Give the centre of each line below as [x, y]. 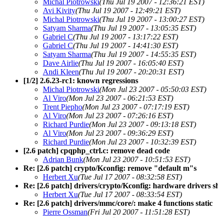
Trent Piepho [63, 107]
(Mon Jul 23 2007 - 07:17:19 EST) [136, 107]
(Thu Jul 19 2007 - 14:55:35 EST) [144, 54]
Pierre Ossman [65, 212]
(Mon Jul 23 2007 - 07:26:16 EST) [120, 115]
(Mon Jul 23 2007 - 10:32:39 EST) [143, 142]
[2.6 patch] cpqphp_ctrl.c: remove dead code [97, 150]
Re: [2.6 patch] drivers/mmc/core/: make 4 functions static [118, 203]
